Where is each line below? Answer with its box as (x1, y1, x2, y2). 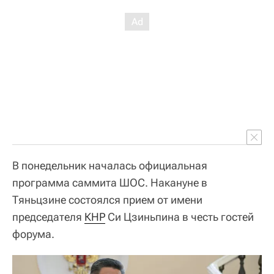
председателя (12, 210, 84, 223)
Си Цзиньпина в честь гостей (105, 210, 254, 223)
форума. (12, 228, 54, 240)
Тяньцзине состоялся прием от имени (12, 193, 202, 206)
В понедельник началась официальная (12, 159, 207, 172)
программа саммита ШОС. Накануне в (12, 176, 207, 189)
